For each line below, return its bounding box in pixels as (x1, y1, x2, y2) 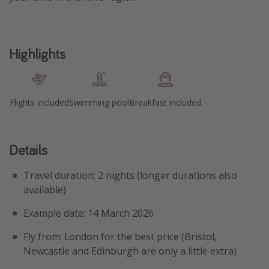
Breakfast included (129, 96, 201, 108)
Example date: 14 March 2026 (23, 206, 154, 220)
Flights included (9, 96, 69, 108)
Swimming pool (69, 96, 129, 108)
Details (9, 140, 47, 159)
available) (23, 183, 66, 196)
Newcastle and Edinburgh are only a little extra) (23, 244, 237, 258)
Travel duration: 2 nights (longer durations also (23, 168, 237, 182)
